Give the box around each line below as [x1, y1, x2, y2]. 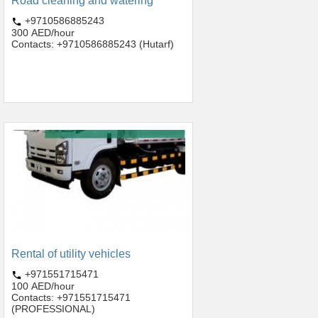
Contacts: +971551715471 [11, 291, 131, 303]
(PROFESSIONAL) [11, 302, 95, 314]
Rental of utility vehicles [11, 248, 131, 261]
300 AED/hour [11, 26, 75, 38]
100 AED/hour [11, 280, 75, 292]
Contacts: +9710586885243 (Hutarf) [11, 38, 174, 50]
